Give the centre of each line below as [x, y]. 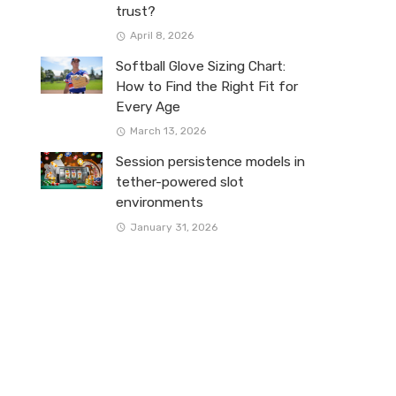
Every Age [148, 107]
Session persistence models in [210, 162]
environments [160, 203]
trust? [136, 12]
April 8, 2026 [161, 36]
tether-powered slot [180, 183]
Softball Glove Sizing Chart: [201, 67]
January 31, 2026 [173, 227]
